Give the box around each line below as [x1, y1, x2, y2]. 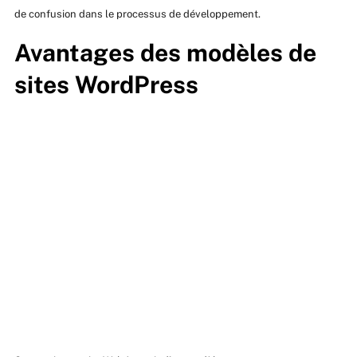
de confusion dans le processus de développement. [14, 8, 261, 21]
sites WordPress [14, 70, 198, 100]
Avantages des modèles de [14, 38, 316, 68]
